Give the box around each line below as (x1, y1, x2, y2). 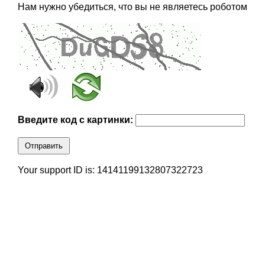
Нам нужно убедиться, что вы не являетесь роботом (17, 2, 247, 12)
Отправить (24, 141, 63, 151)
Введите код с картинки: (17, 115, 135, 125)
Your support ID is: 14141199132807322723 (17, 165, 203, 176)
